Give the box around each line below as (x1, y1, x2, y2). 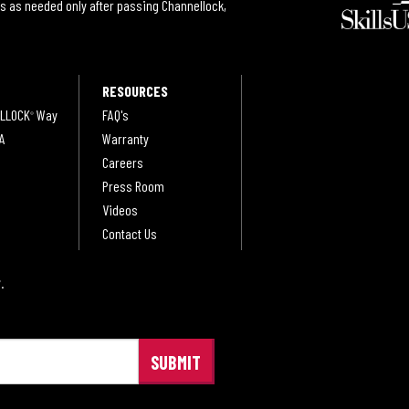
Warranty (101, 129, 149, 147)
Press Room (101, 176, 164, 194)
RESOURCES (101, 81, 168, 100)
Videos (101, 200, 138, 218)
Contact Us (101, 224, 157, 242)
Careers (101, 152, 143, 171)
